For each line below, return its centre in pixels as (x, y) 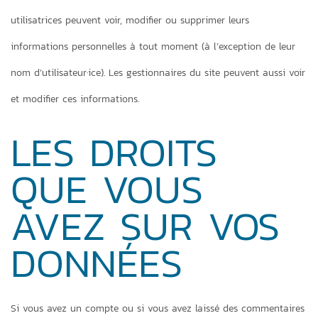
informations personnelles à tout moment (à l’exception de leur (153, 46)
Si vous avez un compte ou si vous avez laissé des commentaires (158, 308)
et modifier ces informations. (75, 99)
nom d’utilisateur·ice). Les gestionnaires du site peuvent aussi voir (158, 73)
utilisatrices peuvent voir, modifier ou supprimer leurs (130, 20)
